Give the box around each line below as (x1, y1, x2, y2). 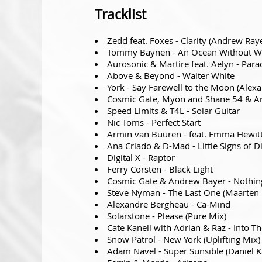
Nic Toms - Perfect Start (107, 116, 201, 128)
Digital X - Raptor (107, 151, 175, 163)
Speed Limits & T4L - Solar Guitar (107, 104, 240, 116)
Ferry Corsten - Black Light (107, 163, 213, 175)
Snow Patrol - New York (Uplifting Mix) (107, 233, 260, 245)
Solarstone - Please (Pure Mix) (107, 209, 226, 222)
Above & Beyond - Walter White (107, 69, 235, 81)
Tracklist (95, 5, 146, 23)
